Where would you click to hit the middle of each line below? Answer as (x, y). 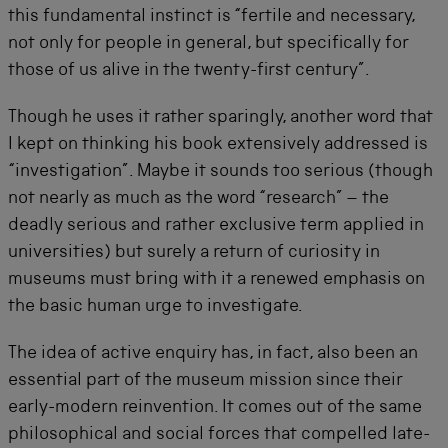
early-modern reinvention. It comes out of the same (215, 407)
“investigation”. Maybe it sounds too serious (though (220, 171)
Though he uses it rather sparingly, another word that (220, 117)
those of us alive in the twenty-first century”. (189, 70)
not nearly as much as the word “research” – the (198, 198)
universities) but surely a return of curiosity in (194, 252)
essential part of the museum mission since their (205, 380)
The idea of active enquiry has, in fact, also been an (213, 353)
